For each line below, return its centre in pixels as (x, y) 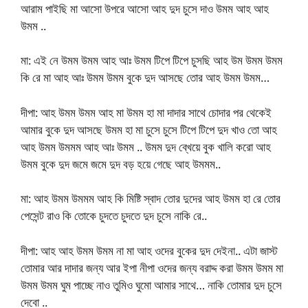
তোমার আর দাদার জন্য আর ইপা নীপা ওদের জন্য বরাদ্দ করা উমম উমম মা (152, 267)
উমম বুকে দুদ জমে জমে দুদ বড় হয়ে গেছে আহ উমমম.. (121, 164)
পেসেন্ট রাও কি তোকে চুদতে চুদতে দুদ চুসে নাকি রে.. (114, 216)
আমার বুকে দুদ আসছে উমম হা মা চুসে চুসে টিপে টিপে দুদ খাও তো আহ (149, 129)
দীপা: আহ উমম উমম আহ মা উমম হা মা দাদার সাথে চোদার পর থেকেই (146, 112)
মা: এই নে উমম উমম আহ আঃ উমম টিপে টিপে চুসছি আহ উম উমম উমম (152, 60)
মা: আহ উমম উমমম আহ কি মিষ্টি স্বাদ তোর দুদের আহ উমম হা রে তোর (151, 199)
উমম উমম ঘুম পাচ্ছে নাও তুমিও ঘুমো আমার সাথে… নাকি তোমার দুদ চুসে (151, 285)
